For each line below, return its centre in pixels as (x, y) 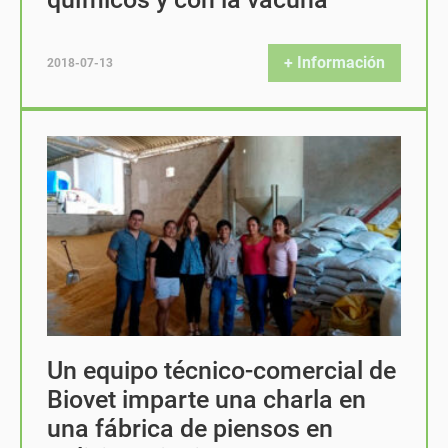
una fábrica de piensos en (190, 428)
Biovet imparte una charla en (206, 399)
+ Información (334, 62)
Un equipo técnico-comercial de (221, 370)
